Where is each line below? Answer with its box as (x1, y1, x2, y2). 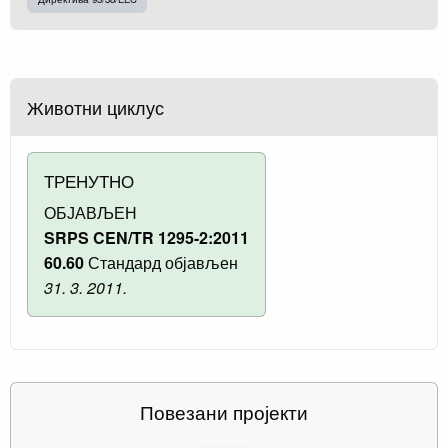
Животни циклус (27, 94, 164, 121)
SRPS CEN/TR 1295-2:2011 (44, 226, 249, 250)
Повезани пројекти (140, 398, 308, 426)
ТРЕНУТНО (44, 168, 134, 194)
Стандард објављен (84, 251, 238, 275)
